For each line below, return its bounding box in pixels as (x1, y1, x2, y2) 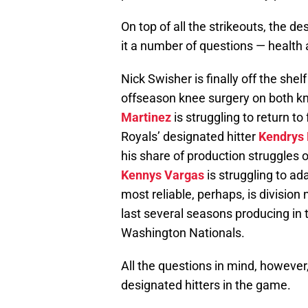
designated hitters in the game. (121, 278, 291, 293)
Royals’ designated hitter (121, 129, 258, 144)
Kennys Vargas (121, 168, 204, 183)
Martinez (121, 110, 171, 125)
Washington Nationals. (121, 225, 245, 241)
